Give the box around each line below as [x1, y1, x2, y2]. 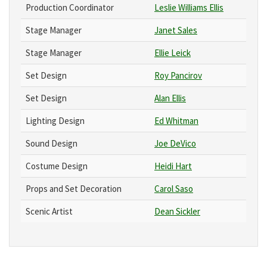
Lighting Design [26, 114, 85, 126]
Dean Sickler [154, 205, 200, 217]
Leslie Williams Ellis [154, 1, 223, 13]
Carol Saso [154, 182, 193, 194]
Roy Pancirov [154, 69, 202, 81]
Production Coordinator [26, 1, 114, 13]
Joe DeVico [154, 137, 196, 149]
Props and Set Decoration [26, 182, 122, 194]
